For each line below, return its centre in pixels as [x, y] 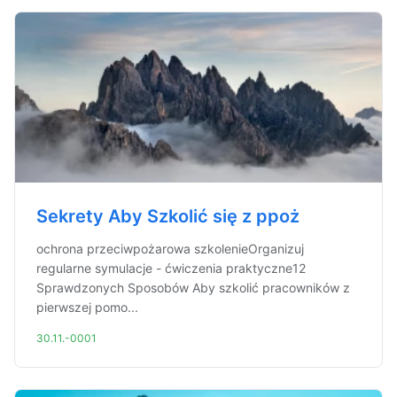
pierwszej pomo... [87, 307]
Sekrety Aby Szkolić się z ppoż [168, 216]
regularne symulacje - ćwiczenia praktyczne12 [171, 268]
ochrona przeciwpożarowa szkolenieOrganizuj [170, 249]
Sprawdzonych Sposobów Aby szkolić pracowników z [193, 288]
